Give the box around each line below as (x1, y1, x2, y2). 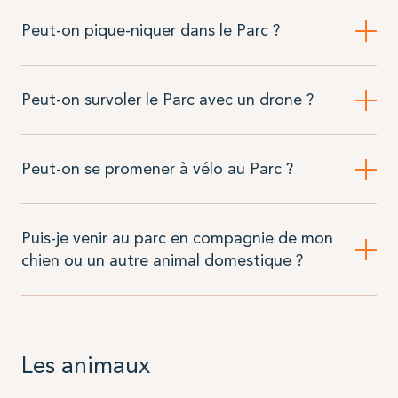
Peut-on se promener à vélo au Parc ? (20, 159, 293, 179)
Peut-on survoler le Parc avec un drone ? (20, 90, 314, 110)
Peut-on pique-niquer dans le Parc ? (20, 20, 280, 41)
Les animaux (20, 352, 150, 380)
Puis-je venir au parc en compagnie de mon (20, 228, 333, 249)
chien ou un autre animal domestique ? (20, 251, 303, 271)
